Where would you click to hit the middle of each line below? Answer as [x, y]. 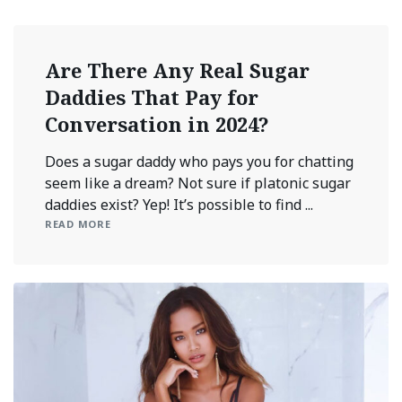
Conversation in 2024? [157, 124]
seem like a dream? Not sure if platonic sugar [198, 184]
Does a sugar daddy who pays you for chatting [199, 162]
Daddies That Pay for [152, 97]
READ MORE [78, 224]
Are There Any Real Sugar [177, 70]
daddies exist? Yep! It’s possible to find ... [179, 205]
